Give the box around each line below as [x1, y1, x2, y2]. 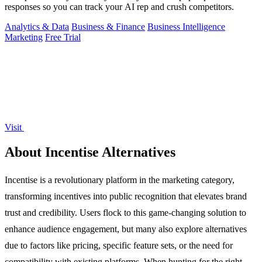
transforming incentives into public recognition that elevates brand [5, 191, 247, 201]
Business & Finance [71, 22, 145, 32]
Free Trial [45, 32, 81, 43]
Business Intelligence [147, 22, 225, 32]
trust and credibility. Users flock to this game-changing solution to [5, 207, 246, 218]
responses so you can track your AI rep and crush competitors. [5, 2, 234, 12]
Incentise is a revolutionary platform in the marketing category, [5, 174, 235, 185]
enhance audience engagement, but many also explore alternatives [5, 223, 247, 234]
